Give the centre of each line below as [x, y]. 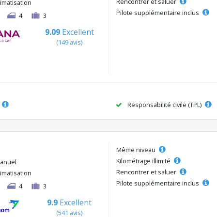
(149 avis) [70, 42]
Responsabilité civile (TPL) [164, 104]
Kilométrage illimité [144, 161]
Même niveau [137, 149]
